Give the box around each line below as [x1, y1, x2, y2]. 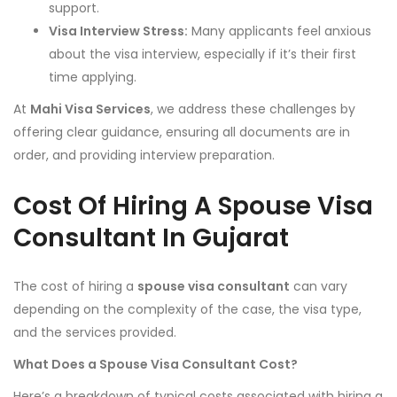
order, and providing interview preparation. [13, 146, 275, 165]
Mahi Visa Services [30, 100, 151, 119]
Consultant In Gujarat [13, 221, 289, 256]
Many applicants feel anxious [188, 22, 371, 41]
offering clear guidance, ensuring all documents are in [13, 123, 350, 142]
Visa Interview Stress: [49, 22, 188, 41]
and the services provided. [13, 323, 176, 342]
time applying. [49, 68, 136, 87]
